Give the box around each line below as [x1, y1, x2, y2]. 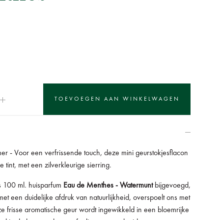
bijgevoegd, [155, 182, 191, 190]
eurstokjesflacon [139, 149, 188, 158]
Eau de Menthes [63, 182, 115, 190]
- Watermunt [115, 182, 155, 190]
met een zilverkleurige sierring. [16, 162, 111, 170]
